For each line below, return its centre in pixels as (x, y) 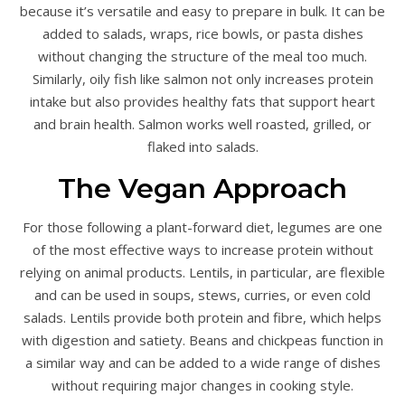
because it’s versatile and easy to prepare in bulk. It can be (202, 11)
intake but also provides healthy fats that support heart (202, 101)
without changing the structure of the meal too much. (202, 56)
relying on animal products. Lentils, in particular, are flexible (202, 272)
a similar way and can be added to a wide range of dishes (202, 363)
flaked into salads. (202, 146)
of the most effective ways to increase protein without (202, 250)
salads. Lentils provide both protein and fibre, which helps (202, 317)
